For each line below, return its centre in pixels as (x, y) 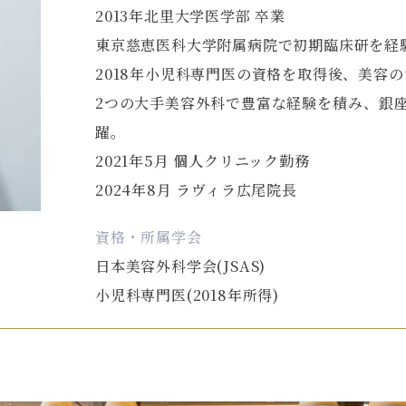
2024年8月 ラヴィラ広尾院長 (196, 190)
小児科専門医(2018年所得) (188, 295)
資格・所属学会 (149, 237)
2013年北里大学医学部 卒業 (191, 16)
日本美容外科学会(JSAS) (181, 266)
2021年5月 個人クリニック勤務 (203, 161)
